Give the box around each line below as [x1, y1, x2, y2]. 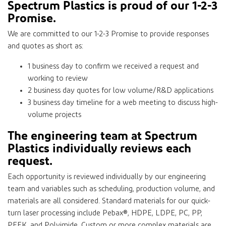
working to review [28, 74, 88, 82]
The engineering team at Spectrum [8, 127, 197, 143]
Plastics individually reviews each [8, 140, 191, 155]
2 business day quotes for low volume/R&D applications [28, 86, 215, 94]
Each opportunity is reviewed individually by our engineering [8, 173, 206, 181]
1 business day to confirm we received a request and [28, 62, 199, 70]
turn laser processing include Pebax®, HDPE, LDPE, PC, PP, [8, 209, 202, 217]
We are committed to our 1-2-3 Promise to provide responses [8, 30, 209, 38]
